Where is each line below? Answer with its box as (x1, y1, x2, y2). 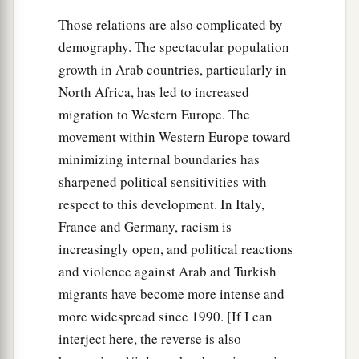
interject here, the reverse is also (58, 329, 241, 348)
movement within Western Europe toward (58, 127, 291, 146)
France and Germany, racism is (58, 216, 232, 236)
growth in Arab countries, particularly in (58, 59, 287, 79)
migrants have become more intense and (58, 284, 284, 303)
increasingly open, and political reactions (58, 239, 293, 258)
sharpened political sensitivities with (58, 171, 267, 191)
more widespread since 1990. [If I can (58, 306, 272, 325)
